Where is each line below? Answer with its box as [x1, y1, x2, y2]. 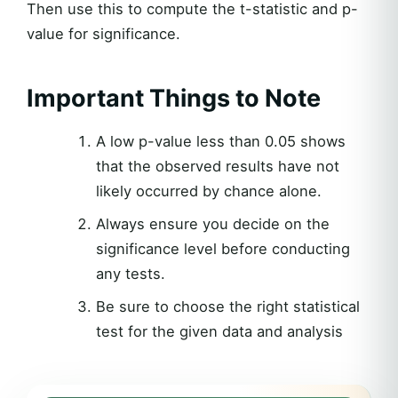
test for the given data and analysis [95, 322, 343, 340]
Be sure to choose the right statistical [95, 297, 360, 315]
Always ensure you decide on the [95, 214, 330, 233]
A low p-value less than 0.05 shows [95, 131, 346, 150]
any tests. [95, 264, 165, 283]
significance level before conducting [95, 239, 350, 258]
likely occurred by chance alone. [95, 181, 322, 200]
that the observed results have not [95, 156, 339, 175]
